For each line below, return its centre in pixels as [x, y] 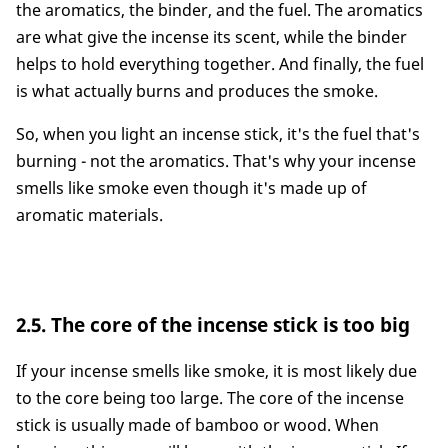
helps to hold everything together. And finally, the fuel [220, 63]
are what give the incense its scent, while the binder [211, 36]
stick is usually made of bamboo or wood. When [197, 425]
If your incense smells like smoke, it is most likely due [216, 371]
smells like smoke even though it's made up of [191, 187]
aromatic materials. [89, 214]
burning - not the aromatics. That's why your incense [216, 160]
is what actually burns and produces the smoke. [197, 90]
